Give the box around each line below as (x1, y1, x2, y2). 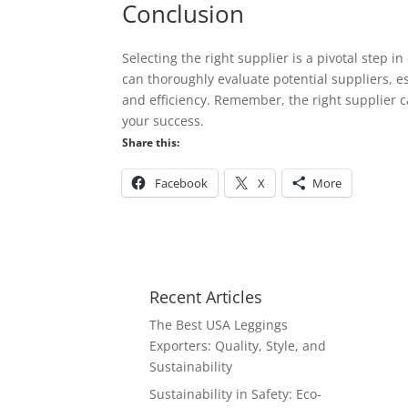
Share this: (122, 135, 180, 150)
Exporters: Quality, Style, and (149, 337, 327, 354)
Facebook (155, 175, 209, 191)
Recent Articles (149, 286, 263, 308)
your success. (122, 112, 205, 129)
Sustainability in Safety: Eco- (149, 385, 322, 403)
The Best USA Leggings (149, 316, 289, 333)
